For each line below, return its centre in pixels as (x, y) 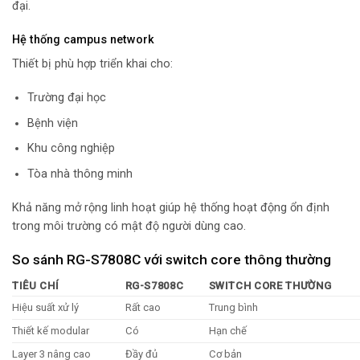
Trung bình (233, 307)
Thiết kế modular (51, 330)
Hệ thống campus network (83, 39)
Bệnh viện (52, 123)
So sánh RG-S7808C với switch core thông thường (172, 259)
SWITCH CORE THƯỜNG (270, 285)
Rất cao (143, 307)
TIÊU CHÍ (36, 285)
